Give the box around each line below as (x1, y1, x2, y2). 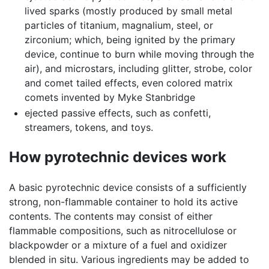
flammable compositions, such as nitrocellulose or (9, 224, 237, 237)
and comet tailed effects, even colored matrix (24, 77, 233, 89)
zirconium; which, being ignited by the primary (24, 34, 235, 46)
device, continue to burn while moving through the (24, 48, 254, 61)
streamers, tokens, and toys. (24, 121, 153, 133)
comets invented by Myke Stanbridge (24, 91, 195, 104)
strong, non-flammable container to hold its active (9, 195, 238, 208)
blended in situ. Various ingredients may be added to (9, 253, 249, 265)
